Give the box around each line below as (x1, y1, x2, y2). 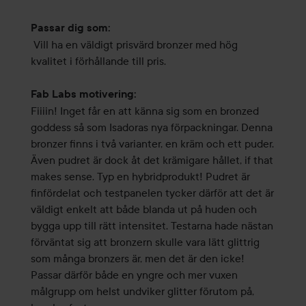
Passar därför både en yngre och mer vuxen (30, 268, 238, 282)
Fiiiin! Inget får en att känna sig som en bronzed (30, 104, 259, 118)
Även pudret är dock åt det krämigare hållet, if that (30, 153, 273, 167)
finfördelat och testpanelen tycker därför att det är (30, 186, 274, 200)
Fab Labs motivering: (30, 87, 137, 101)
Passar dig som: (30, 21, 111, 35)
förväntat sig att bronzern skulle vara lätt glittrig (30, 235, 260, 249)
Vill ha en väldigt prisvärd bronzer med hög (30, 38, 238, 52)
